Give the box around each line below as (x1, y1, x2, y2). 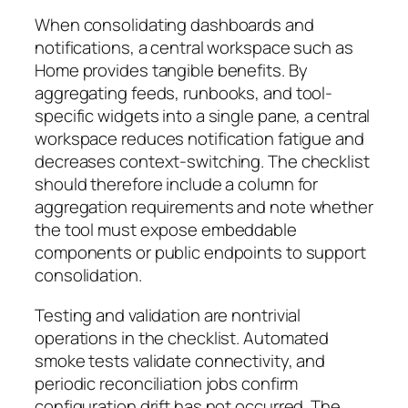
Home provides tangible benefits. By (35, 58, 308, 83)
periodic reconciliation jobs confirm (35, 371, 299, 395)
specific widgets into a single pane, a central (35, 104, 371, 128)
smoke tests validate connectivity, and (35, 348, 326, 372)
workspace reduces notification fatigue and (35, 127, 364, 151)
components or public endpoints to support (35, 240, 366, 265)
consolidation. (35, 263, 142, 288)
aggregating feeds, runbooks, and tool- (35, 81, 333, 106)
